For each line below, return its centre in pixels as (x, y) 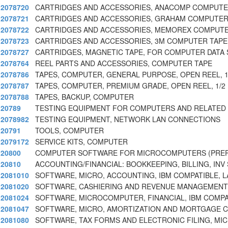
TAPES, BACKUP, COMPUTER (84, 97)
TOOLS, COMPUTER (69, 131)
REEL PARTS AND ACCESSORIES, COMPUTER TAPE (124, 63)
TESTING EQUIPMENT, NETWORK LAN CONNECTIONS (128, 119)
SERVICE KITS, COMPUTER (81, 142)
